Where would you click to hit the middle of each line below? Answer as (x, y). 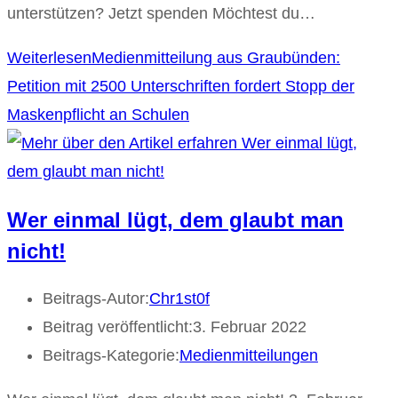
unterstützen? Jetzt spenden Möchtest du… (161, 13)
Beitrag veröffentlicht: (118, 327)
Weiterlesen (49, 57)
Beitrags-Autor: (96, 299)
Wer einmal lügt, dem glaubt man (175, 219)
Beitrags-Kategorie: (111, 356)
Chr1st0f (179, 299)
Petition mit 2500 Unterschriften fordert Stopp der (181, 86)
